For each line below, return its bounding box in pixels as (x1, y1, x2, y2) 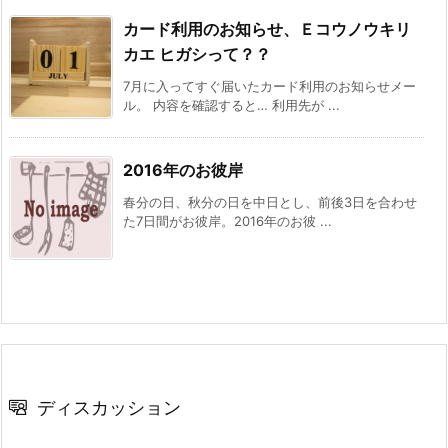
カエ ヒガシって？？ (123, 43, 271, 64)
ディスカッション (37, 396, 181, 418)
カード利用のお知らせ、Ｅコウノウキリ (123, 18, 411, 39)
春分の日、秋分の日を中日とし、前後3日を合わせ (123, 193, 417, 210)
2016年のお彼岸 (123, 159, 243, 180)
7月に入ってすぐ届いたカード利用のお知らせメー (123, 77, 416, 94)
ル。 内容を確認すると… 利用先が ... (123, 96, 340, 113)
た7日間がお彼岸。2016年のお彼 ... (123, 212, 332, 229)
